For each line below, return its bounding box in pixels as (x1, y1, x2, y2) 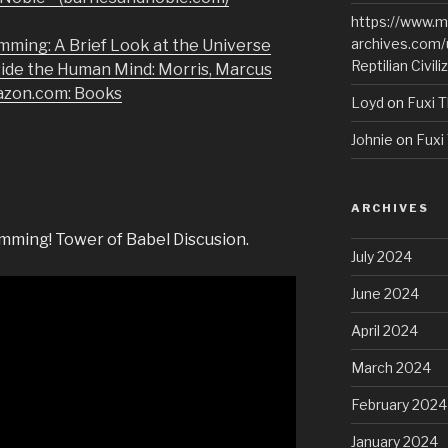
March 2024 (350, 358, 431, 376)
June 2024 (350, 284, 419, 302)
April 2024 (350, 321, 418, 339)
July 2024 (350, 247, 412, 265)
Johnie (350, 130, 393, 148)
